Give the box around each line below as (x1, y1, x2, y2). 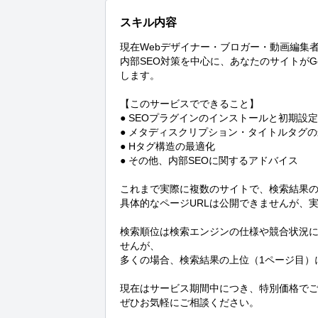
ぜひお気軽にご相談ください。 (120, 297, 259, 309)
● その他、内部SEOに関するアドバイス (120, 155, 298, 167)
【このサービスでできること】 (120, 98, 259, 110)
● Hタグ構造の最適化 (120, 141, 215, 153)
